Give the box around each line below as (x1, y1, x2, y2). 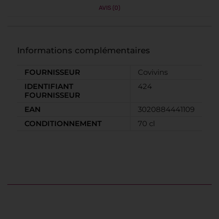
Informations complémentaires (17, 45, 150, 56)
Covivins (138, 67, 168, 77)
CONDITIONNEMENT (24, 119, 102, 129)
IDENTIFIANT (24, 82, 73, 91)
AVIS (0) (99, 4, 120, 12)
